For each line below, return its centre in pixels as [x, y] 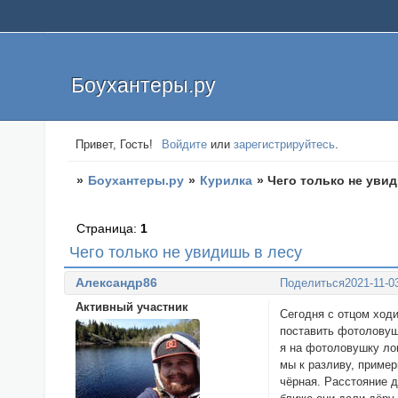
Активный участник [131, 306]
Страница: [109, 229]
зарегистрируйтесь [285, 145]
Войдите [185, 145]
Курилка [227, 180]
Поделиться [313, 283]
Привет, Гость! [114, 145]
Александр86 [116, 282]
